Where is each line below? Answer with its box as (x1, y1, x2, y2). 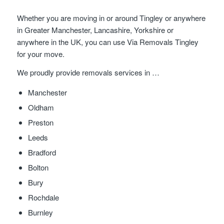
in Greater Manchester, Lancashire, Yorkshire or (16, 24, 173, 35)
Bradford (27, 146, 56, 157)
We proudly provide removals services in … (16, 66, 159, 77)
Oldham (27, 101, 54, 112)
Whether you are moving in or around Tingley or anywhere (16, 12, 205, 23)
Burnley (27, 206, 53, 217)
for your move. (16, 48, 64, 59)
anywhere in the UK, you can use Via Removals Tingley (16, 36, 198, 47)
